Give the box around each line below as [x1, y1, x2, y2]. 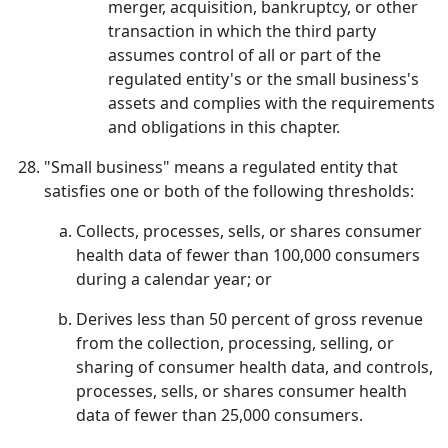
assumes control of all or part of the [108, 44, 381, 66]
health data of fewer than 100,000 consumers [76, 244, 420, 266]
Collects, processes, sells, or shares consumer [76, 220, 422, 242]
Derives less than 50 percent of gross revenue [76, 308, 423, 330]
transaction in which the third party [108, 20, 376, 42]
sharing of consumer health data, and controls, [76, 356, 433, 378]
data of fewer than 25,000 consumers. [76, 404, 363, 426]
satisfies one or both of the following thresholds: [44, 180, 414, 202]
